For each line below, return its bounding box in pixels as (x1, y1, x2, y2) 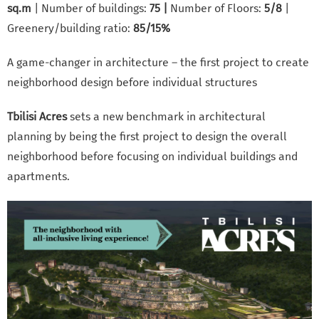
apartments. (7, 169, 70, 184)
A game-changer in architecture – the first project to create (7, 56, 309, 70)
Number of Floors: (170, 1, 264, 16)
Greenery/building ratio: (7, 21, 133, 36)
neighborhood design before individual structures (7, 75, 257, 90)
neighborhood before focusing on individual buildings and (7, 150, 298, 164)
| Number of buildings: (34, 1, 150, 16)
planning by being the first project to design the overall (7, 130, 287, 144)
